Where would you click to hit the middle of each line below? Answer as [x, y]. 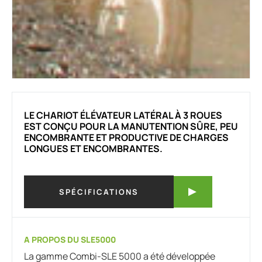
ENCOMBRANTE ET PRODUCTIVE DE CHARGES [126, 137]
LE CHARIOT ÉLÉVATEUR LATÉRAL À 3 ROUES [123, 115]
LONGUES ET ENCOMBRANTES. [93, 148]
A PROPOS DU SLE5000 [70, 239]
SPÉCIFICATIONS [99, 192]
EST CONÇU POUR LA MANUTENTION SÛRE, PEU [131, 126]
